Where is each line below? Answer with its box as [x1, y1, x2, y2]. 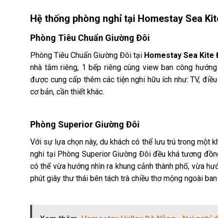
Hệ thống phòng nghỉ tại [30, 12, 138, 24]
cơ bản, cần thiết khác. [30, 87, 104, 96]
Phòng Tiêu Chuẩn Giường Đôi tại [30, 50, 144, 60]
